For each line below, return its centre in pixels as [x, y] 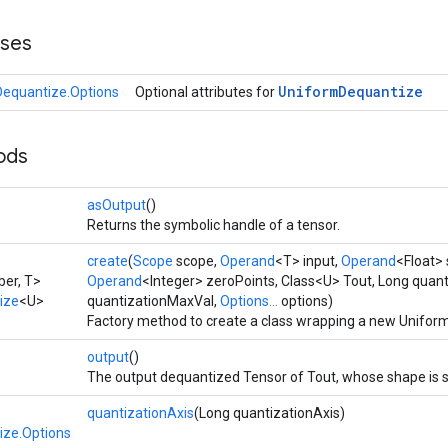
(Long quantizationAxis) [269, 413]
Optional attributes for [206, 92]
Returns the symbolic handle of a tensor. [213, 225]
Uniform [308, 91]
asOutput [116, 205]
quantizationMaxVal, [153, 301]
